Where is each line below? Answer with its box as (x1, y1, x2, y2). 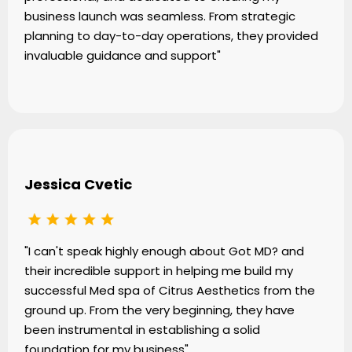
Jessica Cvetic (24, 174, 132, 194)
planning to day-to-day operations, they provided (24, 27, 318, 44)
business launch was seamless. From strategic (24, 7, 295, 24)
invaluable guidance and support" (24, 46, 221, 64)
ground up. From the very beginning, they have (24, 302, 295, 319)
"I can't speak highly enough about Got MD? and (24, 243, 304, 260)
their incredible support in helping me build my (24, 262, 293, 280)
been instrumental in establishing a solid (24, 321, 260, 339)
